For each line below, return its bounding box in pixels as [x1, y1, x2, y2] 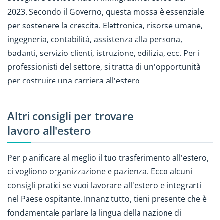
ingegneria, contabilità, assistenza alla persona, [7, 34, 182, 45]
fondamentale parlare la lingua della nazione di [7, 207, 181, 218]
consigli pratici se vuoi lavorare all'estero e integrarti [7, 179, 201, 191]
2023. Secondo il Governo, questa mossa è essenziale [7, 6, 204, 18]
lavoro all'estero [7, 123, 91, 138]
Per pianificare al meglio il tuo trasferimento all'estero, [7, 152, 209, 163]
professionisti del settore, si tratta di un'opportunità [7, 61, 201, 73]
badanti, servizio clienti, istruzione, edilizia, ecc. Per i [7, 48, 200, 59]
